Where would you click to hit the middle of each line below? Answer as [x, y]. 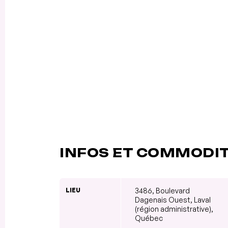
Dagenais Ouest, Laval [173, 199]
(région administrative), [174, 209]
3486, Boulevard [162, 190]
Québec [149, 218]
